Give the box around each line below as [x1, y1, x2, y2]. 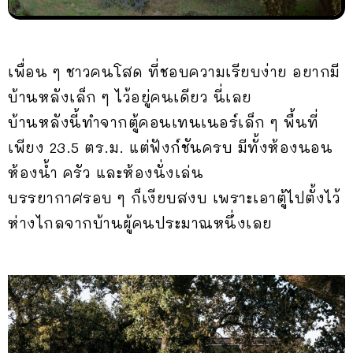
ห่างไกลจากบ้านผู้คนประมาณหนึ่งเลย [8, 213, 273, 232]
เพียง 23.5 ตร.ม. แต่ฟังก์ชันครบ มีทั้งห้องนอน [8, 137, 333, 157]
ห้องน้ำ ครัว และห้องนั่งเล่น [8, 162, 203, 182]
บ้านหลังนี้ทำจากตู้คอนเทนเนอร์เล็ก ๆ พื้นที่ [8, 112, 319, 132]
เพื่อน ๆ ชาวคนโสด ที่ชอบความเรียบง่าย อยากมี [8, 61, 340, 81]
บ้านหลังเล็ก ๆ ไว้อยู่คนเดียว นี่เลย [8, 87, 252, 106]
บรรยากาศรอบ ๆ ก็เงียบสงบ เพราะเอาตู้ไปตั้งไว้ [8, 188, 340, 207]
